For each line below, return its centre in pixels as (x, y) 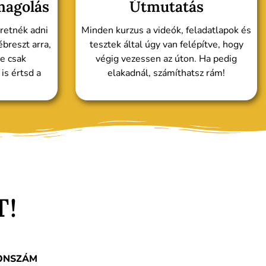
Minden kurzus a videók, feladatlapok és (166, 31)
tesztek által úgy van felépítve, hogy (166, 45)
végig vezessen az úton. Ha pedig (166, 59)
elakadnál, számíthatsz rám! (166, 73)
